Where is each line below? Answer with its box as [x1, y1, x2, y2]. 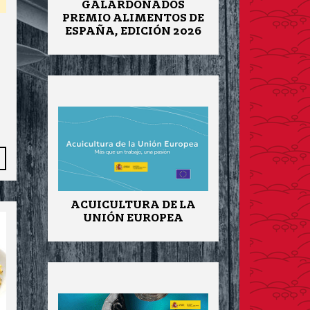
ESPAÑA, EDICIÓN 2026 [64, 22, 201, 38]
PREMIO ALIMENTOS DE [62, 9, 204, 25]
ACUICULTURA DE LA [70, 196, 196, 212]
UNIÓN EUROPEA [82, 209, 183, 225]
